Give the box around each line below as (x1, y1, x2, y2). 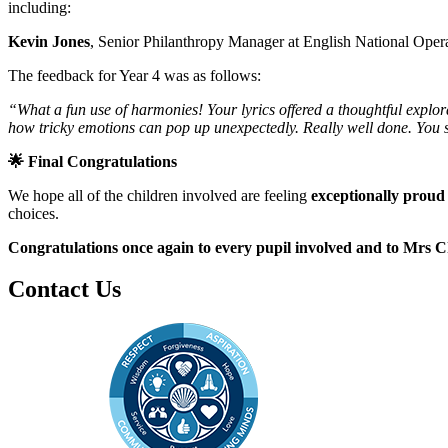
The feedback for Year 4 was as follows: (8, 66, 261, 84)
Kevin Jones (8, 32, 90, 50)
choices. (8, 204, 59, 222)
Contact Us (8, 276, 121, 303)
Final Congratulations (24, 152, 177, 170)
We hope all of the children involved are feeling (8, 186, 311, 204)
